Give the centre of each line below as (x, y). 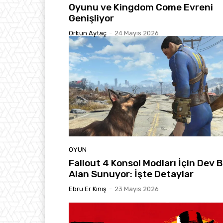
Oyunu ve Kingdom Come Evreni (141, 7)
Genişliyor (91, 18)
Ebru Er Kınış (88, 189)
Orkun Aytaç (88, 33)
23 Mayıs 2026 (137, 189)
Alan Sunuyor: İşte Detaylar (131, 174)
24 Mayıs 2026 (137, 33)
